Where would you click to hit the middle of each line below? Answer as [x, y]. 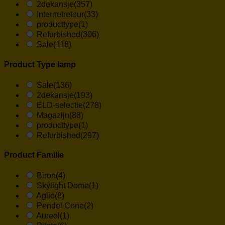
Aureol [48, 216]
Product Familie [34, 155]
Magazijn [53, 115]
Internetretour [60, 15]
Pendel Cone [60, 206]
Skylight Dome [63, 186]
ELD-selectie [60, 105]
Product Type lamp [40, 64]
